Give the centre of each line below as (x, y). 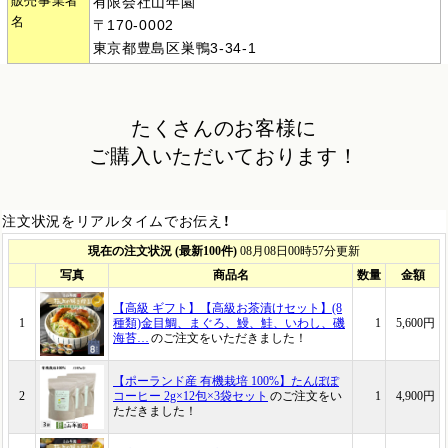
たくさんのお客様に (224, 127)
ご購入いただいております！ (224, 155)
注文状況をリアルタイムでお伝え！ (116, 220)
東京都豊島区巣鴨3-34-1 (174, 47)
